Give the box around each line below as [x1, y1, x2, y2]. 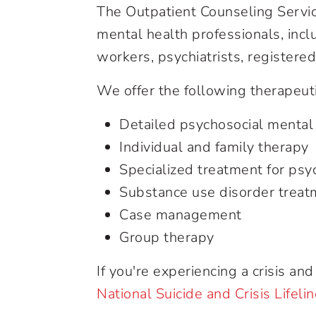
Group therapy [119, 228, 214, 247]
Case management [119, 205, 242, 224]
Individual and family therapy [119, 138, 309, 157]
